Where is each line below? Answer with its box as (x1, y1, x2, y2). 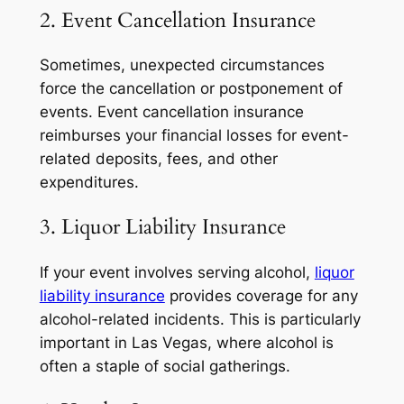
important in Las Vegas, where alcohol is (39, 333, 334, 352)
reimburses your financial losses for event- (39, 126, 349, 145)
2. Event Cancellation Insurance (39, 5, 316, 34)
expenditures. (39, 173, 139, 192)
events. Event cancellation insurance (39, 103, 304, 122)
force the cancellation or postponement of (39, 79, 343, 98)
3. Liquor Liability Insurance (39, 213, 286, 242)
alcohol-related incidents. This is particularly (39, 309, 361, 328)
